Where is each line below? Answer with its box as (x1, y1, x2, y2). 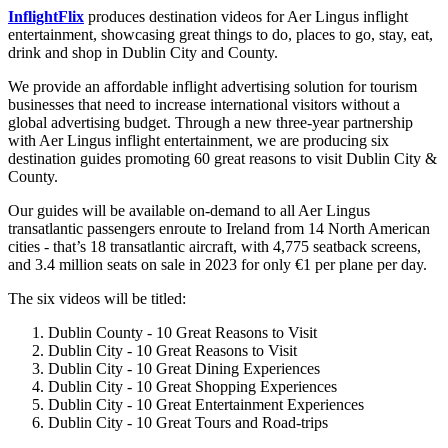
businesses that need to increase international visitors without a (8, 95, 400, 113)
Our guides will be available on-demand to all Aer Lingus (8, 201, 370, 219)
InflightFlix (8, 7, 84, 25)
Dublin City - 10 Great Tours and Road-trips (48, 413, 328, 431)
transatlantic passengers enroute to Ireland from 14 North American (8, 219, 430, 237)
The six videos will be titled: (8, 289, 186, 307)
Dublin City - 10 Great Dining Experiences (48, 359, 320, 377)
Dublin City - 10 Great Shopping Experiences (48, 377, 337, 395)
